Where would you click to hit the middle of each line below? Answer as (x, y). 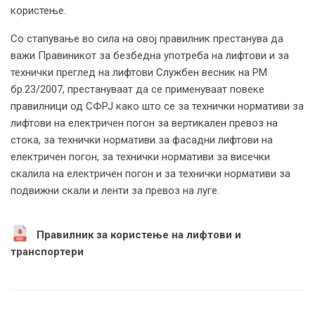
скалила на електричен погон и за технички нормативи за (150, 173)
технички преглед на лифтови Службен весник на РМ (139, 72)
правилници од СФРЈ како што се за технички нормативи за (157, 106)
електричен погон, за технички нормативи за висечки (140, 156)
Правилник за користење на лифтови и (139, 234)
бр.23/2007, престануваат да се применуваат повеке (137, 89)
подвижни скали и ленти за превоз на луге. (115, 190)
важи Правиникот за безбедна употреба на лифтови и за (150, 55)
